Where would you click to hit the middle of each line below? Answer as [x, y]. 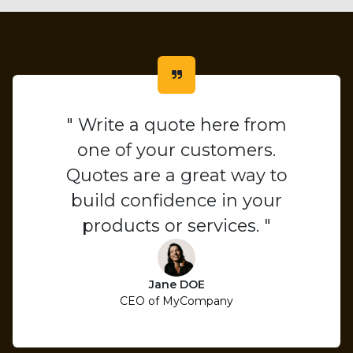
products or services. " [176, 225]
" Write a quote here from [176, 124]
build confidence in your [176, 200]
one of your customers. [176, 150]
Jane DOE [176, 284]
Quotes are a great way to [176, 175]
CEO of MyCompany [176, 301]
